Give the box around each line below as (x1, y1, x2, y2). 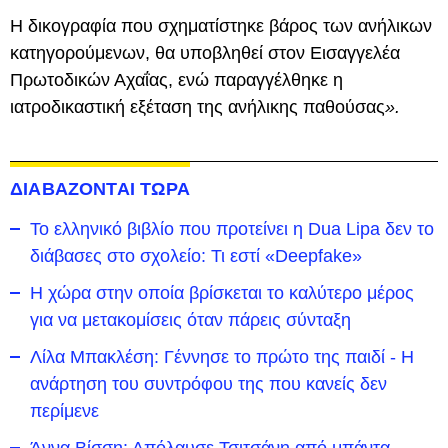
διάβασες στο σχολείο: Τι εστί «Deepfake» (30, 246, 362, 266)
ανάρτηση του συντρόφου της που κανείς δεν (30, 374, 387, 394)
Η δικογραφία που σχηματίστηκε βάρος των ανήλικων (10, 16, 432, 36)
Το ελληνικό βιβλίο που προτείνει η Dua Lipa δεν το (30, 219, 434, 239)
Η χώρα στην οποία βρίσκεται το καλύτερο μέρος (30, 283, 414, 303)
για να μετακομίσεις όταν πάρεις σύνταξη (30, 310, 351, 330)
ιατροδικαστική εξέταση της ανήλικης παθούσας (10, 97, 385, 117)
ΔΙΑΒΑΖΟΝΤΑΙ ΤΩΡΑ (10, 179, 190, 199)
